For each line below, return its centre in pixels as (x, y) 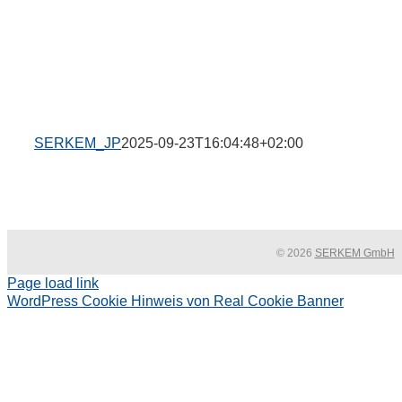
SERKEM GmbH (354, 253)
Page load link (53, 283)
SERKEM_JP (78, 143)
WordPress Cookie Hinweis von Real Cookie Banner (175, 301)
